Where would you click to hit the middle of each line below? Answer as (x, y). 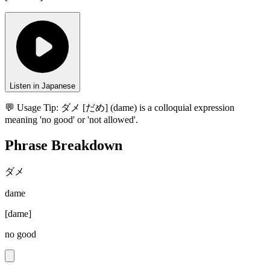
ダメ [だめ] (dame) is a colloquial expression (148, 108)
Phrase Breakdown (64, 146)
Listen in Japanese (42, 86)
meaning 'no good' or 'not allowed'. (71, 120)
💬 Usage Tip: (32, 108)
